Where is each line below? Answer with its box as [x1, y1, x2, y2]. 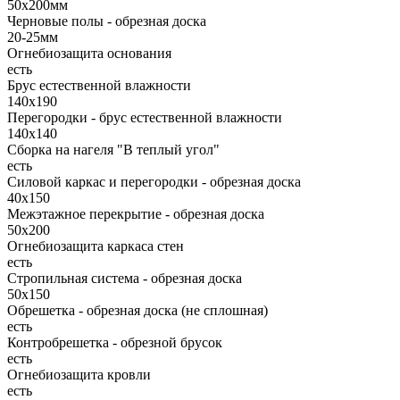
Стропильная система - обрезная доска [7, 271, 242, 287]
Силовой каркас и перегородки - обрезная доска [7, 174, 301, 190]
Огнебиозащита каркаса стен [7, 238, 184, 254]
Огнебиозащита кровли [7, 367, 151, 383]
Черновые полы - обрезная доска [7, 13, 206, 29]
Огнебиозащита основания [7, 46, 171, 62]
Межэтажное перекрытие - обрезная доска [7, 206, 264, 222]
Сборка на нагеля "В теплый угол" [7, 142, 220, 158]
